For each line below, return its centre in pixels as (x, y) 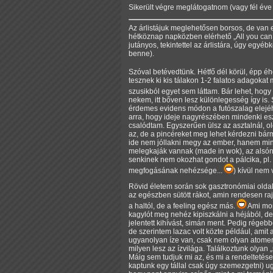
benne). (141, 53)
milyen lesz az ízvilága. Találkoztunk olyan (199, 248)
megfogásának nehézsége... (176, 170)
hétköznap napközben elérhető (181, 36)
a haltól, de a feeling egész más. (183, 206)
